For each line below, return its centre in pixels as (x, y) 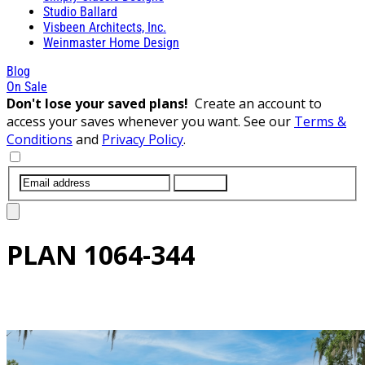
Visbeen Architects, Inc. (105, 27)
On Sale (27, 86)
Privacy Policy (143, 139)
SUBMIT (200, 182)
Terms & (320, 121)
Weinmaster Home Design (111, 42)
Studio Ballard (80, 11)
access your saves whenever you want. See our (150, 121)
